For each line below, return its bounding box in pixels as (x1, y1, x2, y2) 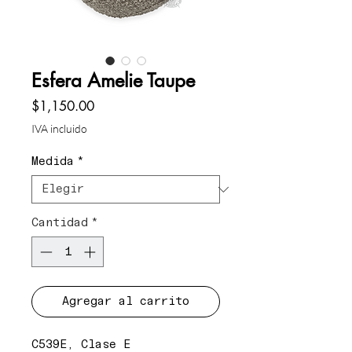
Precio (93, 97, 130, 115)
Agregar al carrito (62, 295, 189, 308)
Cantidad (31, 217, 88, 230)
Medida (31, 156, 74, 169)
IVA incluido (31, 122, 87, 136)
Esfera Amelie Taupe (31, 68, 195, 93)
